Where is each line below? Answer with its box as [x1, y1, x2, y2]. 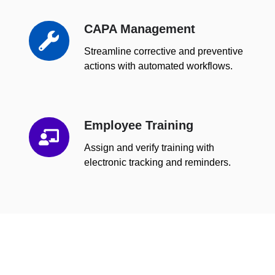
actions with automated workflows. [83, 60, 233, 71]
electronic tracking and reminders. [83, 156, 231, 168]
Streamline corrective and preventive [83, 45, 243, 56]
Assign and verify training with [83, 141, 214, 153]
